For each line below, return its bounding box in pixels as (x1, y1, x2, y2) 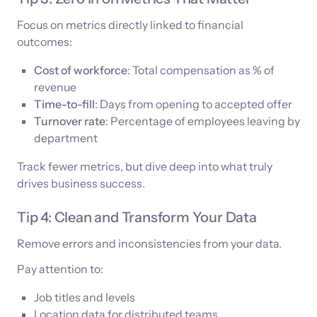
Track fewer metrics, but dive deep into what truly (17, 159, 272, 174)
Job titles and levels (34, 290, 135, 305)
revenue (34, 80, 76, 95)
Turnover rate (34, 114, 105, 129)
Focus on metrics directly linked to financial (17, 18, 243, 33)
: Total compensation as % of (127, 63, 275, 78)
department (34, 131, 98, 146)
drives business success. (17, 176, 145, 191)
